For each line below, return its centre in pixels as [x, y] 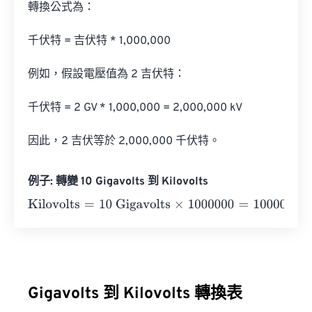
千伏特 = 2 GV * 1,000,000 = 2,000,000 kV [135, 108]
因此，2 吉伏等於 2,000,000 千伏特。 [124, 141]
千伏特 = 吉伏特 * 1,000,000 [99, 41]
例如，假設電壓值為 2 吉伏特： [107, 75]
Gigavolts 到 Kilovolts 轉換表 [135, 294]
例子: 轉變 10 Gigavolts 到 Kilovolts [118, 182]
